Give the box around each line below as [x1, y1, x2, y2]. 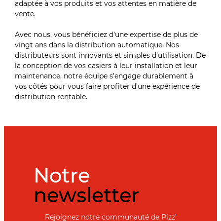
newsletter [34, 183, 139, 207]
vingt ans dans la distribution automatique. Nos [15, 40, 180, 49]
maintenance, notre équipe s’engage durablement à [15, 71, 194, 80]
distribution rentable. [15, 92, 88, 101]
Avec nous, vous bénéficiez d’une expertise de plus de [15, 30, 198, 39]
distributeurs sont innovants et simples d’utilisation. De [15, 50, 206, 60]
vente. [15, 9, 38, 18]
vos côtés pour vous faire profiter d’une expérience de [15, 81, 200, 91]
